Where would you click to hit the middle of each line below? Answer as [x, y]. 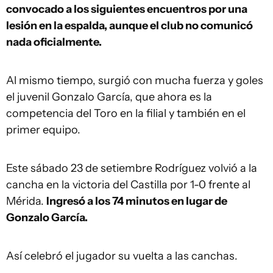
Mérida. [26, 201]
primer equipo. [43, 130]
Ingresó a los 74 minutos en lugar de [137, 201]
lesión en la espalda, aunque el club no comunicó [129, 26]
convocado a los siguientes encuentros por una [127, 9]
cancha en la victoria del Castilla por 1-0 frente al [128, 185]
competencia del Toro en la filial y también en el [126, 113]
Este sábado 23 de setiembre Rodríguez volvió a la [132, 168]
